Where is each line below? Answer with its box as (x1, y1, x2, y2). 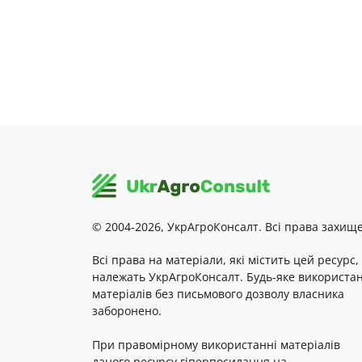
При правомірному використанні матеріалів (92, 336, 340, 352)
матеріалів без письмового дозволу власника (92, 285, 344, 301)
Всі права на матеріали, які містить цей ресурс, (92, 251, 359, 267)
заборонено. (92, 302, 162, 318)
